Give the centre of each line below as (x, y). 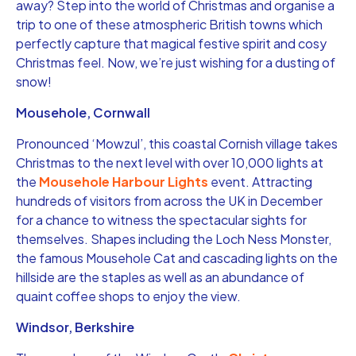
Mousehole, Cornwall (83, 112)
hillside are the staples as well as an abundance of (160, 277)
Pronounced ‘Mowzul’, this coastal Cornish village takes (177, 143)
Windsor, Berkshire (75, 327)
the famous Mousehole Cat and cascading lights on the (177, 257)
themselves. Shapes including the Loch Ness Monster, (174, 238)
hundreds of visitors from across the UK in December (169, 200)
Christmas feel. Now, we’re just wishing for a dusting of (176, 62)
